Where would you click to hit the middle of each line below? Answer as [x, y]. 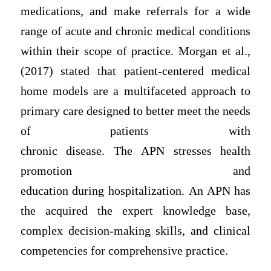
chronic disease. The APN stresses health [135, 151]
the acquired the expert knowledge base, [135, 211]
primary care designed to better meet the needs [135, 111]
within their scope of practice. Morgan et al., [135, 51]
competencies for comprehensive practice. [126, 250]
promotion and [135, 171]
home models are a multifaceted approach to [135, 91]
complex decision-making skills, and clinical [135, 230]
